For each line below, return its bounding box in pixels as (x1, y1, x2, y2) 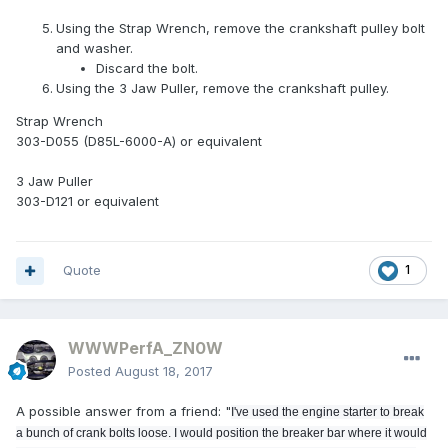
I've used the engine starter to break (231, 405, 424, 420)
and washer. (56, 40, 133, 57)
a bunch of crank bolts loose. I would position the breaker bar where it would (16, 426, 427, 441)
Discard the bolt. (96, 60, 198, 77)
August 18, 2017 (115, 363, 213, 380)
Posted (68, 363, 115, 380)
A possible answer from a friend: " (16, 403, 231, 420)
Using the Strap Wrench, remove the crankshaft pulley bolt (56, 20, 425, 37)
